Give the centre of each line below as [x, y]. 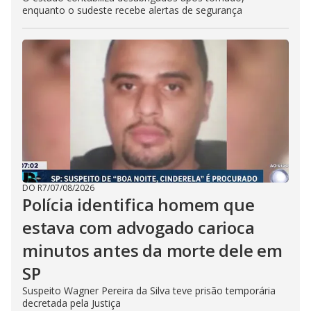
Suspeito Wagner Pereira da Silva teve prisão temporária [149, 291]
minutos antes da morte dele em [152, 250]
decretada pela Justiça [72, 303]
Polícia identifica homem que [138, 204]
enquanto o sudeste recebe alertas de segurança [132, 10]
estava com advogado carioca [138, 227]
